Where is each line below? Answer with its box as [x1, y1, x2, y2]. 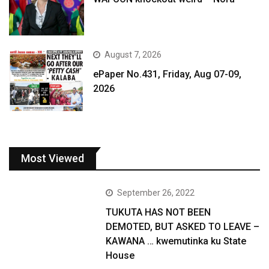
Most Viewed [21, 151, 84, 165]
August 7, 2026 [104, 50, 162, 60]
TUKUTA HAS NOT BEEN [106, 206, 211, 218]
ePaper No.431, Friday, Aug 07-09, [93, 68, 242, 80]
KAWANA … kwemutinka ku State [106, 235, 247, 247]
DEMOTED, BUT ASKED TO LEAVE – [106, 220, 260, 232]
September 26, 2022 [117, 187, 195, 198]
